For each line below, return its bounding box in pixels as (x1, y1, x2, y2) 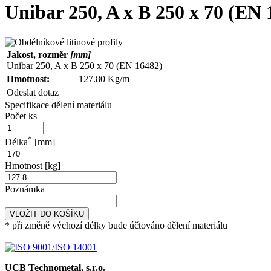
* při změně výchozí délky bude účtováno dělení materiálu (5, 220, 227, 231)
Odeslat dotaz (7, 87, 59, 97)
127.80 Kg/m (79, 73, 129, 84)
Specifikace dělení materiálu (5, 99, 112, 110)
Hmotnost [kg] (5, 160, 60, 171)
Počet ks (5, 110, 37, 121)
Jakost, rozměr (7, 49, 70, 60)
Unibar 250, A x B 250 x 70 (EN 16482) (7, 60, 162, 71)
